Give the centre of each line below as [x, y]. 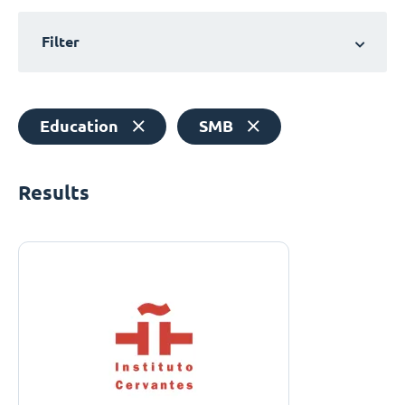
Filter [61, 42]
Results [54, 193]
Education [79, 126]
